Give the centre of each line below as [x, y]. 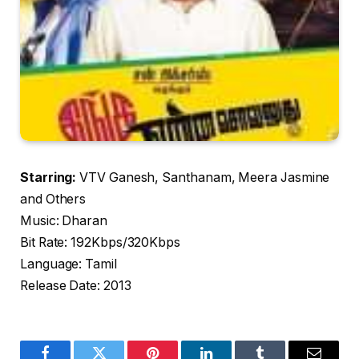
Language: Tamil [69, 264]
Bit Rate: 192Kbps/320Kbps [101, 243]
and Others [53, 200]
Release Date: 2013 [76, 286]
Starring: [48, 178]
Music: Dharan [64, 221]
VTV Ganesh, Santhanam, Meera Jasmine [203, 178]
